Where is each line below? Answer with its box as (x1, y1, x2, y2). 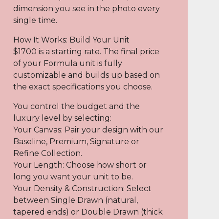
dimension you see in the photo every (13, 4, 160, 13)
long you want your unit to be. (13, 172, 133, 181)
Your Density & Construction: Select (13, 184, 152, 193)
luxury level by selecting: (13, 113, 111, 123)
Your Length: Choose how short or (13, 160, 147, 170)
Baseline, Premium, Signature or (13, 137, 139, 146)
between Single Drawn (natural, (13, 196, 138, 205)
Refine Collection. (13, 149, 82, 158)
